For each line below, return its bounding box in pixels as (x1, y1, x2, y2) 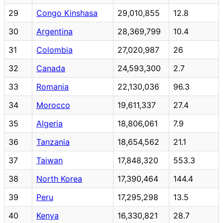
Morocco (36, 100, 70, 110)
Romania (36, 81, 69, 92)
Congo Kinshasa (36, 7, 98, 18)
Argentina (36, 26, 73, 36)
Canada (36, 63, 65, 73)
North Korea (36, 173, 82, 184)
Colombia (36, 44, 73, 55)
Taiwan (36, 155, 63, 165)
